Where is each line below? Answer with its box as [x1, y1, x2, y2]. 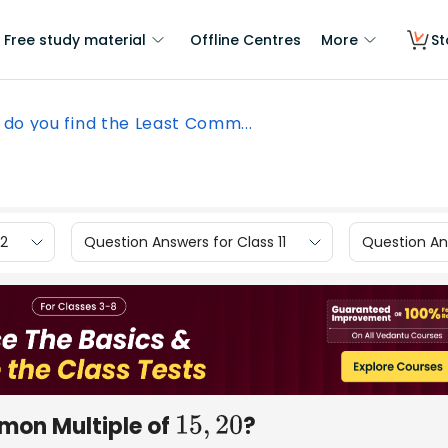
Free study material [4, 30, 146, 50]
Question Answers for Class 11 [84, 231, 286, 252]
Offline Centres [190, 30, 301, 50]
